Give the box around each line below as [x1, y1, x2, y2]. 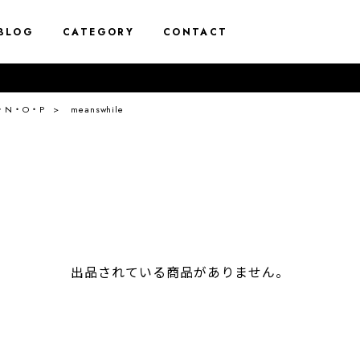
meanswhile [70, 103, 125, 116]
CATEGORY [62, 25, 135, 39]
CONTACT [162, 25, 228, 39]
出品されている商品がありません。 [71, 264, 289, 282]
